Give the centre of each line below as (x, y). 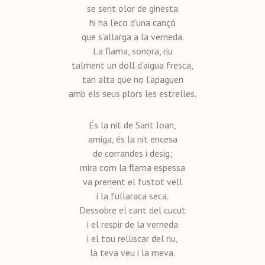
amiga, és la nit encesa (132, 139)
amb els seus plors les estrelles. (132, 93)
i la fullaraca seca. (132, 195)
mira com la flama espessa (132, 167)
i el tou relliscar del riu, (132, 238)
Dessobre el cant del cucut (132, 210)
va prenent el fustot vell (132, 181)
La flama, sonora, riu (132, 51)
